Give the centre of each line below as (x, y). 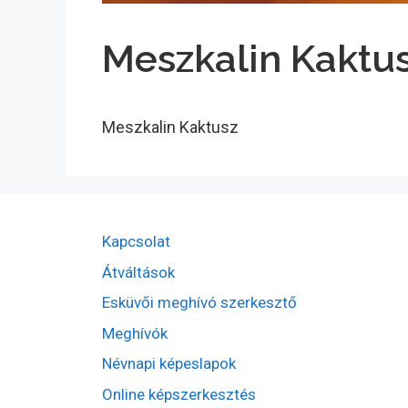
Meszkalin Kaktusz (170, 127)
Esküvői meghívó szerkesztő (199, 302)
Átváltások (138, 272)
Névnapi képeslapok (169, 363)
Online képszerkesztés (179, 394)
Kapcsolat (136, 241)
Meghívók (135, 333)
